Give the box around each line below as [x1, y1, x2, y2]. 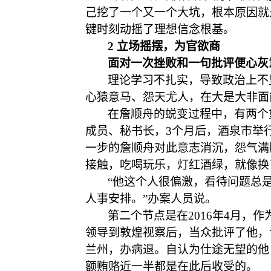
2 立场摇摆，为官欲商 [108, 40, 220, 53]
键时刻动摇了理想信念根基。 [85, 23, 235, 36]
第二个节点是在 [108, 209, 188, 222]
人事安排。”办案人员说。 [85, 192, 217, 205]
